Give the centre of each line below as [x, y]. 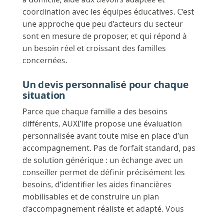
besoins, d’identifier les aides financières [97, 185]
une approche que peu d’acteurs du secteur [103, 24]
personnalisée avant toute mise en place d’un [106, 136]
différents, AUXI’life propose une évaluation [102, 124]
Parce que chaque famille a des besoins [95, 112]
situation [44, 95]
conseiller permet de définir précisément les [104, 173]
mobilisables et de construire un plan [91, 197]
